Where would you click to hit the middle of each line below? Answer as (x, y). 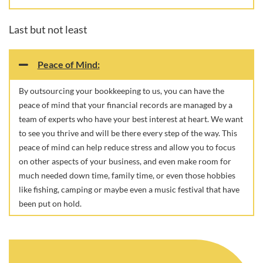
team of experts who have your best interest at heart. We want (131, 119)
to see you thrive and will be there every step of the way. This (128, 133)
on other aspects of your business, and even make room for (125, 161)
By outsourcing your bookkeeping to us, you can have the (122, 91)
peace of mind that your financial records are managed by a (126, 105)
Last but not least (48, 29)
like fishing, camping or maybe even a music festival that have (129, 189)
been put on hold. (50, 203)
